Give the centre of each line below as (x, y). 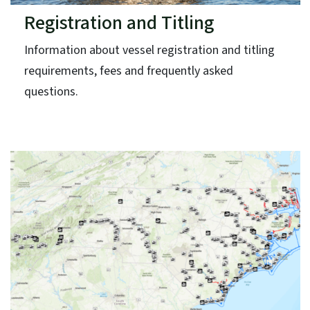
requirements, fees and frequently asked (128, 71)
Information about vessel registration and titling (149, 50)
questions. (51, 91)
